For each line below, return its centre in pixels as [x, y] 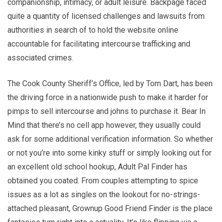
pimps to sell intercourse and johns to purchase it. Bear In [107, 111]
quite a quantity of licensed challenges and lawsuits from [106, 16]
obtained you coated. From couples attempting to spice [103, 180]
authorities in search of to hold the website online [93, 30]
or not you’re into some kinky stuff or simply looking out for [110, 153]
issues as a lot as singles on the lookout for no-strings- [104, 194]
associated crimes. [40, 57]
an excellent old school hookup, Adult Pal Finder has [97, 166]
